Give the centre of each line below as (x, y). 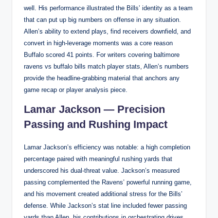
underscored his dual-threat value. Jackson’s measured (102, 170)
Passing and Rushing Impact (96, 124)
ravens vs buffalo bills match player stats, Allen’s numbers (106, 66)
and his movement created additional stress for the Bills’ (103, 194)
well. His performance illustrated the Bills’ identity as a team (108, 8)
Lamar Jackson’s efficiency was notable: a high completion (107, 147)
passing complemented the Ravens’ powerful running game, (108, 182)
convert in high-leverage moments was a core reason (98, 43)
